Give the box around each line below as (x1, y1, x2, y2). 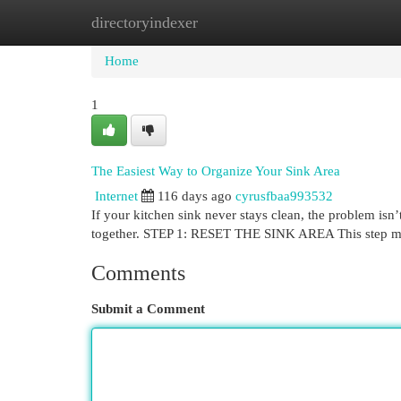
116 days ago (158, 189, 232, 203)
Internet (95, 189, 138, 203)
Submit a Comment (91, 302, 205, 316)
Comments (91, 261, 185, 285)
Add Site (303, 15, 352, 30)
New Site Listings (179, 15, 277, 30)
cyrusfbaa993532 (235, 189, 333, 203)
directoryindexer (91, 13, 198, 31)
